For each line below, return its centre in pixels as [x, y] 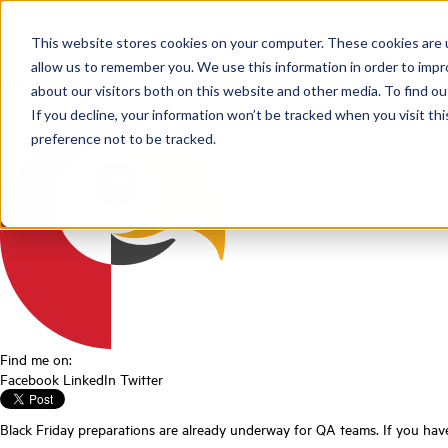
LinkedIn [89, 378]
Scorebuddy [102, 110]
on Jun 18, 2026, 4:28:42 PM [226, 110]
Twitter [141, 378]
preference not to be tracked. [123, 138]
